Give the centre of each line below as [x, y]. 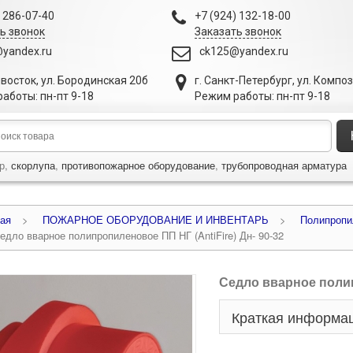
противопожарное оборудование [138, 165]
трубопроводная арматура [284, 165]
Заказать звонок [238, 32]
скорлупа [33, 165]
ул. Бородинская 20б [95, 80]
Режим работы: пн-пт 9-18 [262, 96]
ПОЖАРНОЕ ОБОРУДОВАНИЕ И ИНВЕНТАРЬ [156, 219]
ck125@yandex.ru [244, 51]
